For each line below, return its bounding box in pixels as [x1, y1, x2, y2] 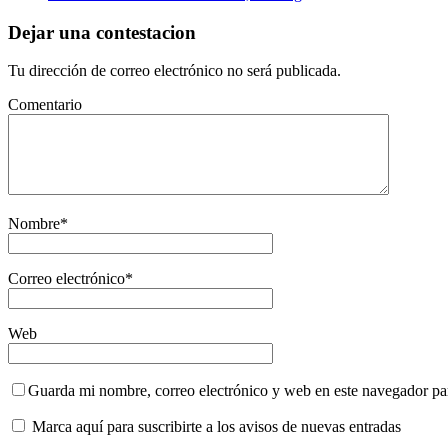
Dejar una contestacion [8, 21, 196, 43]
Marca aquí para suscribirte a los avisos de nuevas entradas [28, 418, 401, 436]
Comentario [8, 96, 82, 114]
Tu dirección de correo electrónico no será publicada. [8, 62, 341, 80]
